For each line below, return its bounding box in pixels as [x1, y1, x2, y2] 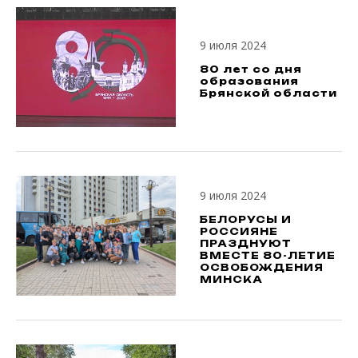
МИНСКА [200, 273, 263, 285]
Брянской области [200, 86, 337, 99]
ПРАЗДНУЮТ [200, 237, 292, 249]
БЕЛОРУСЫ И [200, 213, 292, 225]
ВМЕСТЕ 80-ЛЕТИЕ [200, 249, 336, 261]
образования [200, 74, 299, 87]
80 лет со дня [200, 62, 302, 75]
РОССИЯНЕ [200, 225, 278, 237]
